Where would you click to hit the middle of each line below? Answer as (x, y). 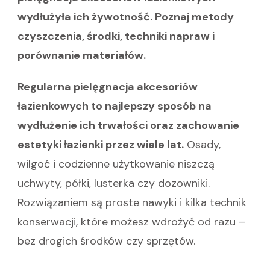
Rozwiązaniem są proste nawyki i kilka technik (132, 202)
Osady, (202, 144)
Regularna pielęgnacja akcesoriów (108, 86)
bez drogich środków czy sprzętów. (106, 241)
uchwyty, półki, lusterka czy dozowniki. (114, 183)
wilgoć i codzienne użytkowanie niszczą (116, 164)
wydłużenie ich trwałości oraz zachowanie (128, 125)
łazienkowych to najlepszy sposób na (115, 106)
